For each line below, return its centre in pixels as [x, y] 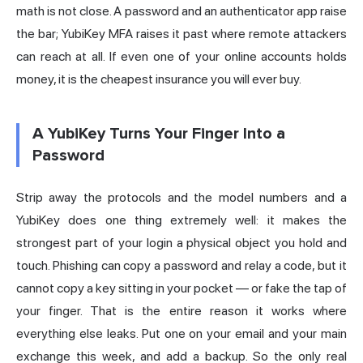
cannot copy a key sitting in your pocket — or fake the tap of [181, 288]
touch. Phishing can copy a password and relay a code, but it [181, 266]
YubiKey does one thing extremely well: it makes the [181, 220]
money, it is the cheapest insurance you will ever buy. [159, 79]
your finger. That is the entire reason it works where [181, 311]
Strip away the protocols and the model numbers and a [181, 198]
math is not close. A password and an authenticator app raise [181, 11]
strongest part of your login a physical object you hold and [181, 243]
